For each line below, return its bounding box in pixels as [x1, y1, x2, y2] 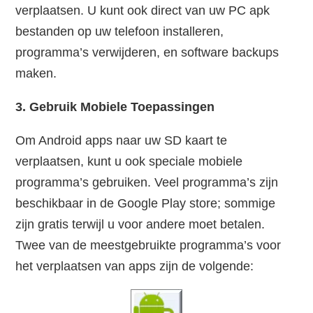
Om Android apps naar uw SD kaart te [15, 133, 228, 148]
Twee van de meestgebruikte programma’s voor [15, 238, 282, 253]
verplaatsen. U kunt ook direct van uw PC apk [15, 3, 270, 18]
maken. [15, 66, 57, 81]
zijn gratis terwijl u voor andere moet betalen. [15, 217, 265, 232]
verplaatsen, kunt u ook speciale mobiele [15, 154, 243, 169]
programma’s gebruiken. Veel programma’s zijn [15, 175, 279, 190]
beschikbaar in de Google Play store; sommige [15, 196, 276, 211]
